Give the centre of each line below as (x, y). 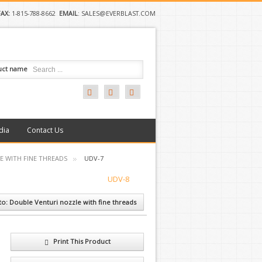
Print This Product (81, 241)
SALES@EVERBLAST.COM (118, 13)
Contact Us (45, 130)
